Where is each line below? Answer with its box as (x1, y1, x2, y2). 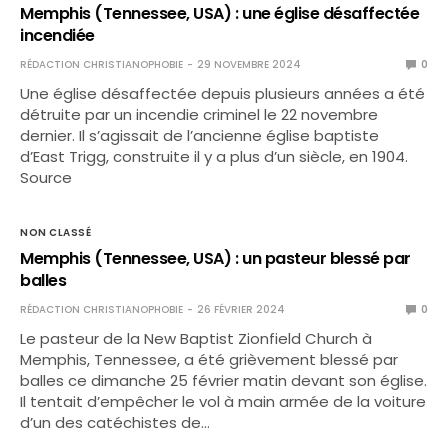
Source (20, 167, 72, 188)
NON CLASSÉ (20, 225, 91, 240)
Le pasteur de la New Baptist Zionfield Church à (20, 328, 373, 349)
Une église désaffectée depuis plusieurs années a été (20, 83, 426, 104)
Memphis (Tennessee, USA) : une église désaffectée (20, 2, 420, 25)
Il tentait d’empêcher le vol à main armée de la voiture (20, 391, 427, 412)
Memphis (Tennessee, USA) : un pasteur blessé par (20, 247, 411, 270)
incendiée (20, 24, 95, 47)
